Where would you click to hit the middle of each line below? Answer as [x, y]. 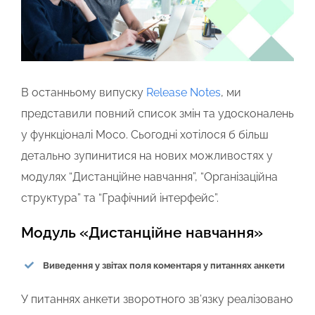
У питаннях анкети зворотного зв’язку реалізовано [157, 300]
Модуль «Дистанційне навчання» [142, 232]
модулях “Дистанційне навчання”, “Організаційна [149, 176]
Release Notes [184, 92]
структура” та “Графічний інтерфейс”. [120, 198]
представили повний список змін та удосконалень [157, 113]
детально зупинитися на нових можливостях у [147, 155]
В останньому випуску [84, 92]
